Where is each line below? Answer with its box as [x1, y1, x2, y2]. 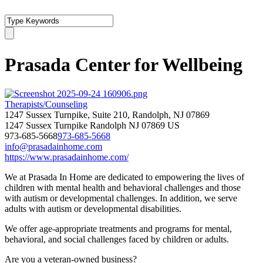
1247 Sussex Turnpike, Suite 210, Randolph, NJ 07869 [5, 109, 210, 120]
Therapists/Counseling [5, 99, 87, 109]
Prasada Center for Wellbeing [5, 54, 242, 76]
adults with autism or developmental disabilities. [5, 203, 181, 214]
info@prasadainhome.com [5, 141, 102, 151]
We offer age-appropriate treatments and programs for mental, [5, 223, 232, 234]
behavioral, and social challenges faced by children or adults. [5, 234, 229, 244]
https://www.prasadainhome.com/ [5, 151, 129, 162]
